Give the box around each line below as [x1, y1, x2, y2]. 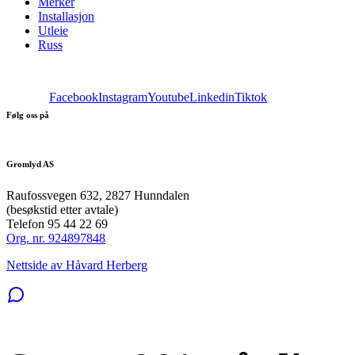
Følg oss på [6, 109, 49, 120]
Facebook [49, 90, 98, 104]
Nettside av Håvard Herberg [6, 258, 147, 272]
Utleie [38, 23, 68, 37]
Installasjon [38, 9, 94, 23]
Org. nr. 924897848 [6, 231, 105, 245]
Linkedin [189, 90, 235, 104]
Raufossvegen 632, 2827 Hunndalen [6, 188, 189, 202]
